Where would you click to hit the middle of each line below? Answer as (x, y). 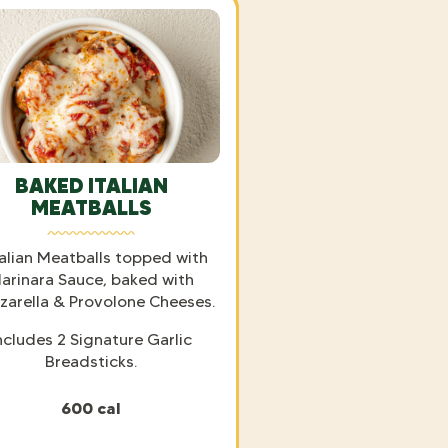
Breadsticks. (91, 361)
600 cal (91, 407)
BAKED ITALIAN (91, 185)
